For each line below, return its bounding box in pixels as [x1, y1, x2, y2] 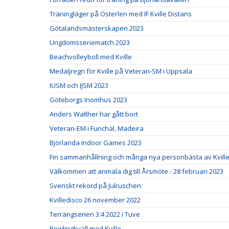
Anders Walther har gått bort [50, 109, 138, 119]
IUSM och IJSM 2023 [50, 80, 108, 90]
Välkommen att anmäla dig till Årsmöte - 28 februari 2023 [50, 166, 223, 176]
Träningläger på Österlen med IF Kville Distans [50, 9, 192, 18]
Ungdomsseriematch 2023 [50, 37, 130, 47]
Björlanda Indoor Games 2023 [50, 138, 142, 147]
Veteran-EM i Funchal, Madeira [50, 123, 144, 133]
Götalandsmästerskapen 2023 [50, 23, 144, 33]
